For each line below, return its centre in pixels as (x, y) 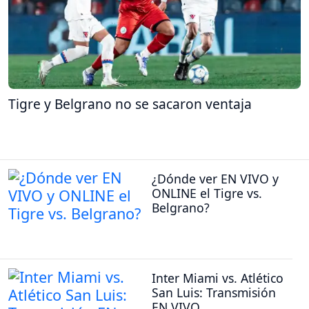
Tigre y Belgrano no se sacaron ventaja (130, 103)
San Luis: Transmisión (214, 292)
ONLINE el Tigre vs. (207, 193)
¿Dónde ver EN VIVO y (215, 179)
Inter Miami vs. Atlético (218, 278)
